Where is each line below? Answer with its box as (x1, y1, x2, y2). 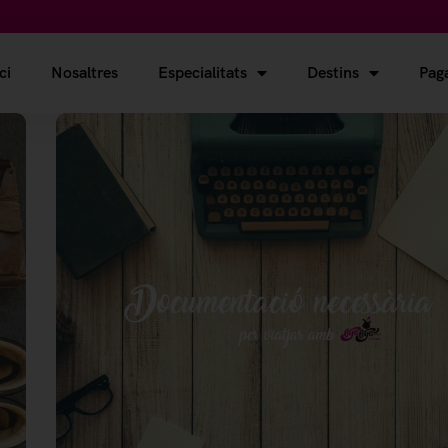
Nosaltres (50, 62, 118, 84)
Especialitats (157, 62, 247, 84)
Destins (306, 62, 359, 84)
